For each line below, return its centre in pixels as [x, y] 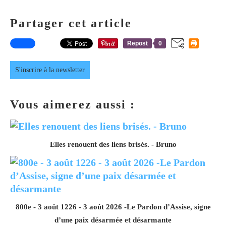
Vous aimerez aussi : [73, 104]
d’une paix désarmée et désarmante [113, 220]
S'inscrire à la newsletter [50, 70]
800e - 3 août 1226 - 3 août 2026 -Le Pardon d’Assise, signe [113, 207]
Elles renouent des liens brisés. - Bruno [113, 144]
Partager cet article [71, 23]
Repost [137, 43]
